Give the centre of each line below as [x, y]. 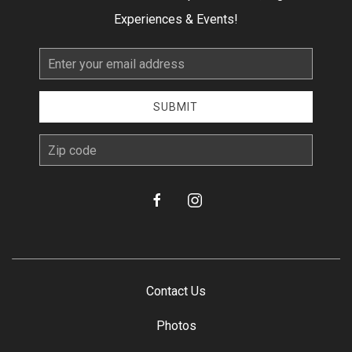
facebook [172, 199]
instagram [212, 199]
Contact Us [176, 291]
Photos [176, 326]
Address [59, 80]
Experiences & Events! [176, 19]
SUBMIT [176, 107]
